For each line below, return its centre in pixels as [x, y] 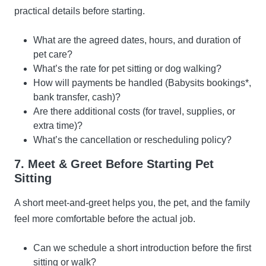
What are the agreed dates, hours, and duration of [137, 40]
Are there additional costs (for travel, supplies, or [134, 112]
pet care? [53, 55]
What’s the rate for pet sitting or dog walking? [127, 69]
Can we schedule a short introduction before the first [142, 248]
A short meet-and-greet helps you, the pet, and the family [132, 203]
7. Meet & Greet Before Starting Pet [114, 164]
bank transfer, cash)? [77, 97]
